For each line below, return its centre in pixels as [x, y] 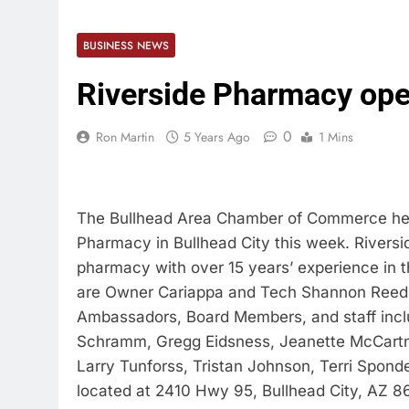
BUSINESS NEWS [126, 45]
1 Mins [336, 137]
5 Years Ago [217, 137]
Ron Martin [125, 137]
